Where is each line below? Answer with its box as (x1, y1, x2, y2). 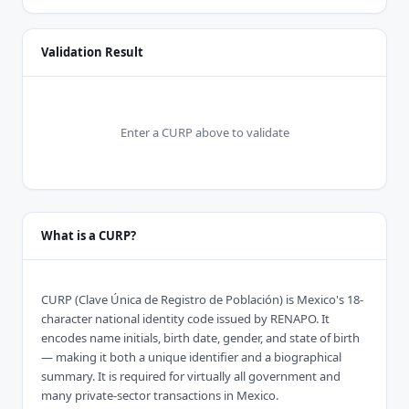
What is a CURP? (41, 227, 136, 245)
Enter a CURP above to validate (120, 124, 289, 142)
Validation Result (41, 44, 143, 61)
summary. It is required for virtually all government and (41, 368, 341, 385)
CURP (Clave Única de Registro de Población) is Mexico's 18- (41, 291, 363, 309)
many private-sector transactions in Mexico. (41, 387, 278, 404)
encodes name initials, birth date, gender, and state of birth (41, 330, 360, 347)
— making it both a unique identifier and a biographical (41, 349, 341, 366)
